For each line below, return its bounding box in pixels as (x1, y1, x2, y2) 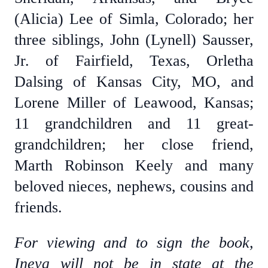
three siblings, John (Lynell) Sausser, (14, 31, 254, 48)
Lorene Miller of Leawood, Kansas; (14, 94, 254, 111)
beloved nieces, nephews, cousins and (14, 178, 254, 195)
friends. (14, 199, 62, 216)
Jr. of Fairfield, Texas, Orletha (14, 52, 254, 69)
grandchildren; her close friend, (14, 136, 254, 153)
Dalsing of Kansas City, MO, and (14, 73, 254, 90)
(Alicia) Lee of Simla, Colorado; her (14, 10, 254, 28)
